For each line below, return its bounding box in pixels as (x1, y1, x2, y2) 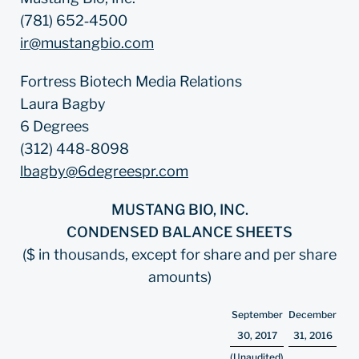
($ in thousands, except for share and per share (22, 246, 337, 263)
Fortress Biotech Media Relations (20, 73, 242, 90)
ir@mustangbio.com (20, 34, 154, 51)
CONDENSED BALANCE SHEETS (67, 224, 292, 240)
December (288, 309, 337, 321)
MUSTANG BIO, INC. (111, 201, 248, 218)
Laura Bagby (20, 95, 106, 112)
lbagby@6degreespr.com (20, 163, 188, 179)
